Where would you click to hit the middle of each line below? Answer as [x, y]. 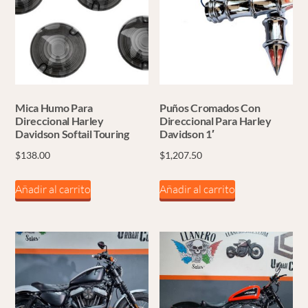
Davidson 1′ [187, 134]
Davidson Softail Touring [72, 134]
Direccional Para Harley [216, 121]
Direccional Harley [59, 121]
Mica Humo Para [54, 108]
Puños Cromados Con [210, 108]
